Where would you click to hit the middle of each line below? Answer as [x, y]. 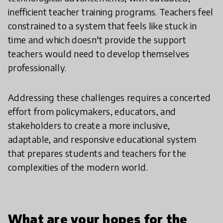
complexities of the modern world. [78, 167]
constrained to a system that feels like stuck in [103, 26]
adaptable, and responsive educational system [102, 139]
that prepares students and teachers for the [97, 153]
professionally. [37, 67]
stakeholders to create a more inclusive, [89, 125]
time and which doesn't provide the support [97, 40]
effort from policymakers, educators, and [92, 111]
